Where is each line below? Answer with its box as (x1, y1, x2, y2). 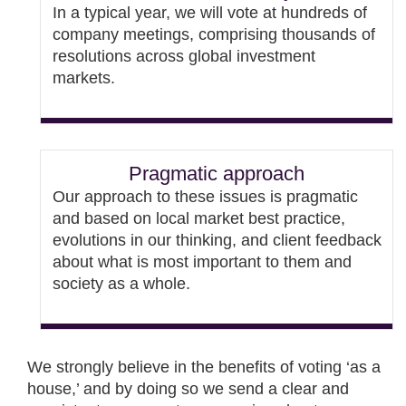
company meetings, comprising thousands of (52, 24, 375, 43)
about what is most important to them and (52, 252, 352, 271)
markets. (52, 68, 115, 87)
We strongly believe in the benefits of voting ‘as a (27, 358, 381, 377)
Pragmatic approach (129, 161, 304, 185)
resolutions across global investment (52, 46, 315, 65)
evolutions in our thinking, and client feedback (52, 230, 382, 249)
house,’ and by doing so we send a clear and (27, 380, 349, 399)
